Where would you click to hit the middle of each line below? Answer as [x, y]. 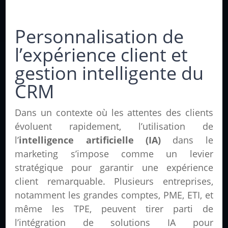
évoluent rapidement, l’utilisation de [114, 126]
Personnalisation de [99, 37]
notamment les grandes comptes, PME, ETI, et [114, 195]
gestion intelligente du [109, 73]
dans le [187, 140]
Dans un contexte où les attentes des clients [114, 113]
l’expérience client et [102, 55]
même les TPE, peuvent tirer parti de [114, 209]
